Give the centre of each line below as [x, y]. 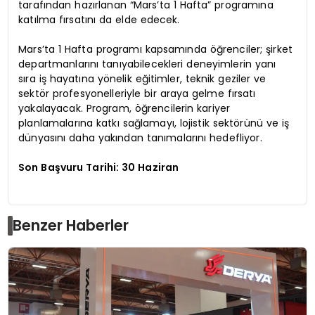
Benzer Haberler [71, 226]
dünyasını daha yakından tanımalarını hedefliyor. [140, 137]
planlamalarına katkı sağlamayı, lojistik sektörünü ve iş [154, 123]
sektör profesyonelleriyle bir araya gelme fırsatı [137, 93]
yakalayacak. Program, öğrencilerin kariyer [124, 108]
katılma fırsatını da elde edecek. [99, 19]
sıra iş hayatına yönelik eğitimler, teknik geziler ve [142, 78]
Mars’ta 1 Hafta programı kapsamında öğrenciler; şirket [155, 49]
